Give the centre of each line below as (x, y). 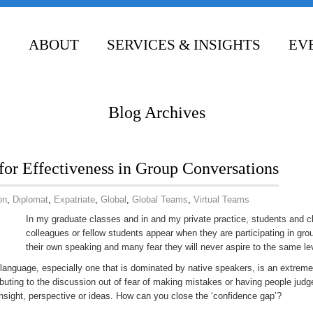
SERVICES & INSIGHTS (183, 45)
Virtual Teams (221, 199)
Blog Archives (156, 112)
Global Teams (160, 199)
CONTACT (62, 97)
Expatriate (74, 199)
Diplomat (30, 199)
